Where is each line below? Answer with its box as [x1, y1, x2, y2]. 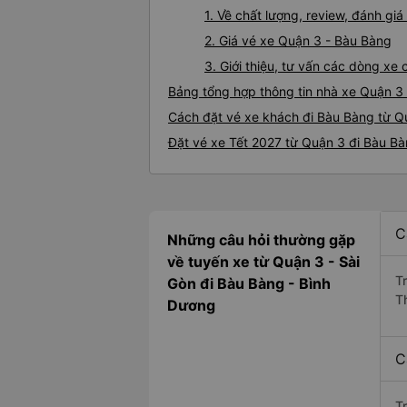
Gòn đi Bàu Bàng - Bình [167, 274, 331, 293]
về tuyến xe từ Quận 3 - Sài [167, 253, 360, 272]
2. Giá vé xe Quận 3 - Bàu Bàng [204, 33, 392, 49]
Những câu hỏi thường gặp [167, 231, 355, 250]
